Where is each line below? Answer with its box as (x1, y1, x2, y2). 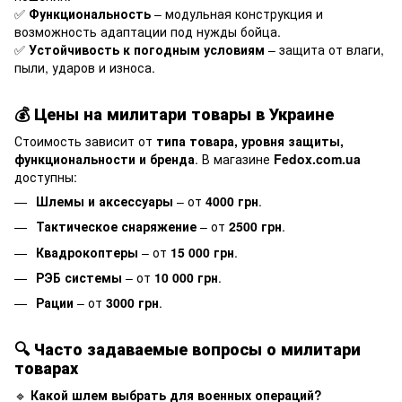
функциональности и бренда (14, 149, 195, 168)
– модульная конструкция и (151, 4, 323, 23)
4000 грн (205, 191, 258, 210)
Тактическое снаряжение (36, 217, 197, 236)
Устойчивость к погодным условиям (29, 40, 265, 59)
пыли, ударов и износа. (14, 58, 155, 77)
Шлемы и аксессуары (36, 191, 173, 210)
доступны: (14, 167, 77, 186)
